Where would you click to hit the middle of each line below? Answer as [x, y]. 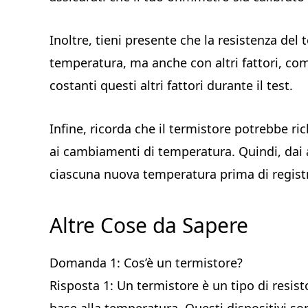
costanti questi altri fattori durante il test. [171, 85]
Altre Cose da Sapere [149, 225]
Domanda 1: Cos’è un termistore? [146, 263]
